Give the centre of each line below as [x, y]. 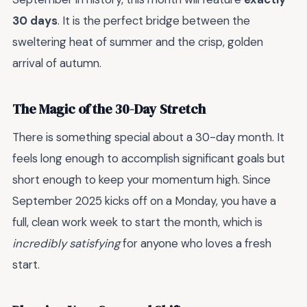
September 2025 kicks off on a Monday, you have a [144, 201]
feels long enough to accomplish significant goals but [149, 159]
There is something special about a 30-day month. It [148, 137]
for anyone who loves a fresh [196, 244]
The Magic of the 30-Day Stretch [109, 109]
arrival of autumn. [57, 63]
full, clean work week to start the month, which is [137, 222]
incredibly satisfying [66, 244]
